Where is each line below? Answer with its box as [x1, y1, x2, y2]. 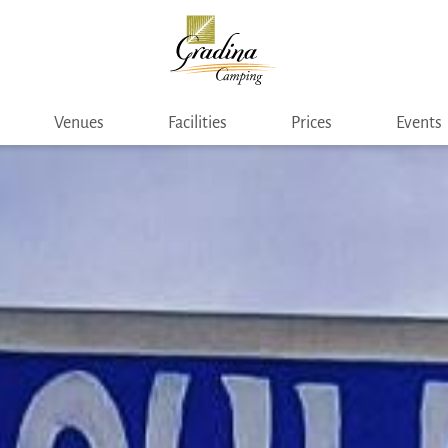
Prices [290, 113, 332, 132]
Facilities [167, 113, 227, 132]
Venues [53, 113, 104, 132]
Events [395, 113, 442, 132]
